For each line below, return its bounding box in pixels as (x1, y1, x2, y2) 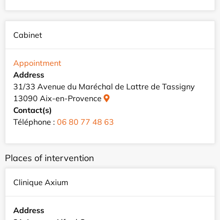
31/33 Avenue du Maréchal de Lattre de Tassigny (13, 82, 195, 92)
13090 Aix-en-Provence (13, 93, 104, 104)
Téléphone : (13, 117, 57, 127)
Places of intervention (5, 152, 94, 164)
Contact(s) (13, 105, 52, 115)
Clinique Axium (13, 177, 68, 188)
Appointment (13, 58, 61, 68)
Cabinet (13, 30, 42, 40)
